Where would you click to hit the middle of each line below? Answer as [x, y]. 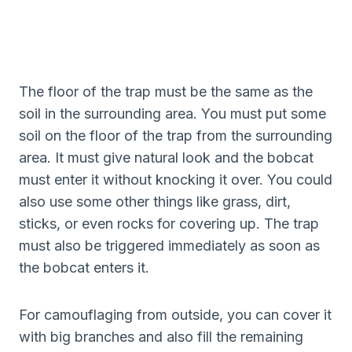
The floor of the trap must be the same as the [166, 91]
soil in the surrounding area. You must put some [172, 113]
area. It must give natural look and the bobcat [166, 157]
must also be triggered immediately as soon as [169, 245]
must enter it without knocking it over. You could [176, 179]
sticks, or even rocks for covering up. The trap [169, 223]
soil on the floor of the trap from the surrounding [176, 135]
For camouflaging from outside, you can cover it [175, 314]
